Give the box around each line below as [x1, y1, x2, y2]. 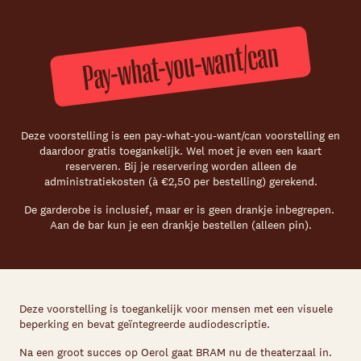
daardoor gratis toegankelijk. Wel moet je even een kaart [39, 143, 322, 158]
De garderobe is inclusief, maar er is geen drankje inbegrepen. [23, 202, 338, 217]
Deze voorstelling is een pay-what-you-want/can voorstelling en [21, 128, 340, 143]
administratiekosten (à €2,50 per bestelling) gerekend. [44, 174, 317, 189]
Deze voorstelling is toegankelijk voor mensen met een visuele [19, 301, 333, 316]
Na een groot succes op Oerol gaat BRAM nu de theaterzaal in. [19, 345, 332, 359]
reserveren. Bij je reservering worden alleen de [64, 159, 297, 173]
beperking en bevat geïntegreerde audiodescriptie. [19, 317, 270, 331]
